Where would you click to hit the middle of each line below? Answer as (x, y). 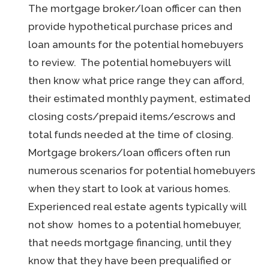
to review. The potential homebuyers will (130, 62)
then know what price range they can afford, (137, 80)
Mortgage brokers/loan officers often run (130, 153)
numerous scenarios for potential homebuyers (142, 171)
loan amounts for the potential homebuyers (136, 44)
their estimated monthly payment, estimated (140, 98)
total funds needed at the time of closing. (132, 134)
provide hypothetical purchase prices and (131, 26)
